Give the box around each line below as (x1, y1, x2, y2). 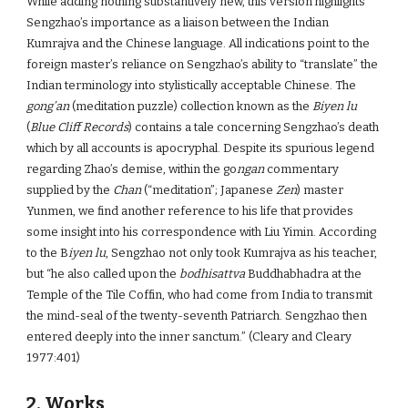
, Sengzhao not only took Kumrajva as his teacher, (106, 246, 378, 260)
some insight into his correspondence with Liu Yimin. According (26, 225, 377, 239)
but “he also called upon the (26, 267, 180, 280)
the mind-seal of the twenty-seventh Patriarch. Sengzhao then (26, 309, 368, 322)
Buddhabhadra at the (245, 267, 362, 280)
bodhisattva (179, 267, 246, 280)
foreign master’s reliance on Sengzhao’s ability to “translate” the (26, 57, 379, 71)
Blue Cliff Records (30, 120, 129, 134)
